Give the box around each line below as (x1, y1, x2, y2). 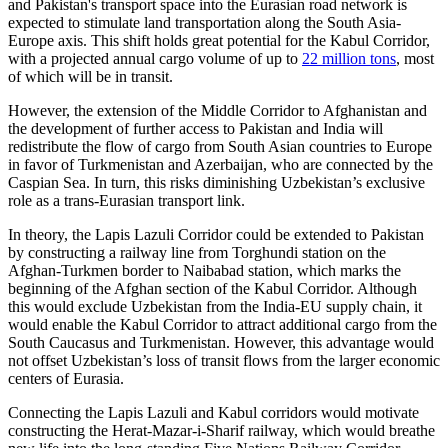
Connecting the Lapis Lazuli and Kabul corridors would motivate (8, 404, 419, 422)
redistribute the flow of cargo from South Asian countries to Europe (8, 138, 432, 156)
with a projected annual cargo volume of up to (8, 50, 302, 68)
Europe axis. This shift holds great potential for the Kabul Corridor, (8, 32, 430, 50)
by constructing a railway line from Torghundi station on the (8, 244, 386, 262)
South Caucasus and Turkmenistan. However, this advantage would (8, 334, 434, 352)
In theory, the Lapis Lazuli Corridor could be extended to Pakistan (8, 226, 424, 244)
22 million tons (302, 50, 396, 68)
